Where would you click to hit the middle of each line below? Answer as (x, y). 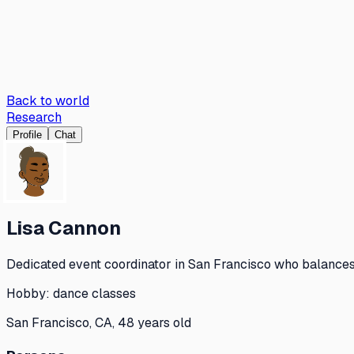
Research (34, 117)
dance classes (94, 293)
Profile (27, 135)
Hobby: (30, 293)
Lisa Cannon (64, 228)
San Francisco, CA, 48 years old (99, 322)
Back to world (48, 101)
